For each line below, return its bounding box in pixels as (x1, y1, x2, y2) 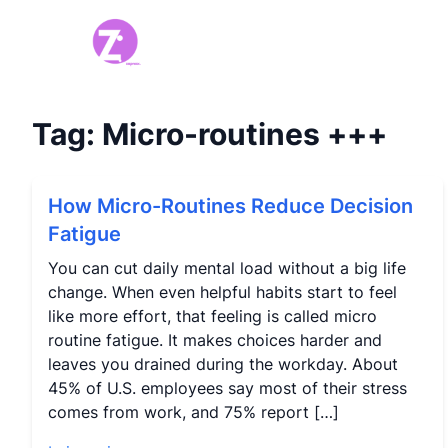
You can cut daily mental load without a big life (48, 258, 406, 278)
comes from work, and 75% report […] (48, 402, 339, 422)
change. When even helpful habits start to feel (48, 282, 397, 302)
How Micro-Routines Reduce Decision (48, 194, 413, 218)
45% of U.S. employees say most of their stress (48, 378, 407, 398)
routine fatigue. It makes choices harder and (48, 330, 382, 350)
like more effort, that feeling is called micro (48, 306, 377, 326)
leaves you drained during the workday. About (48, 354, 398, 374)
